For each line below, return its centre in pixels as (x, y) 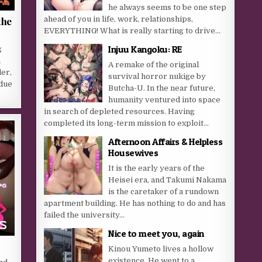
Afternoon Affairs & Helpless (166, 142)
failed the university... (85, 215)
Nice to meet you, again (156, 233)
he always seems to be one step (168, 7)
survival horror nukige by (157, 76)
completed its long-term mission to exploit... (127, 123)
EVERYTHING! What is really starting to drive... (132, 31)
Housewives (133, 153)
